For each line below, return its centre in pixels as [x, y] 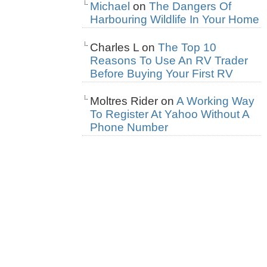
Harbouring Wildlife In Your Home [175, 20]
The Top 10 [187, 47]
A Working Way [215, 101]
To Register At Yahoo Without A [170, 114]
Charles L [114, 47]
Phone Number [129, 127]
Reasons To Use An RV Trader [169, 60]
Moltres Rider [124, 101]
